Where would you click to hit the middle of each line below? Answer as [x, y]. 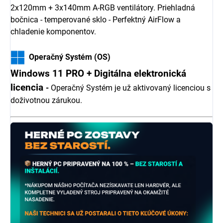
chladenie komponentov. [54, 32]
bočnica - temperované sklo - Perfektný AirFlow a [96, 20]
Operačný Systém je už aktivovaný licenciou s [130, 88]
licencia [28, 87]
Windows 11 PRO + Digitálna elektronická [98, 73]
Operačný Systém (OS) [68, 57]
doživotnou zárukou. [46, 100]
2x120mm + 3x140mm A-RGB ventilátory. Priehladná [103, 8]
